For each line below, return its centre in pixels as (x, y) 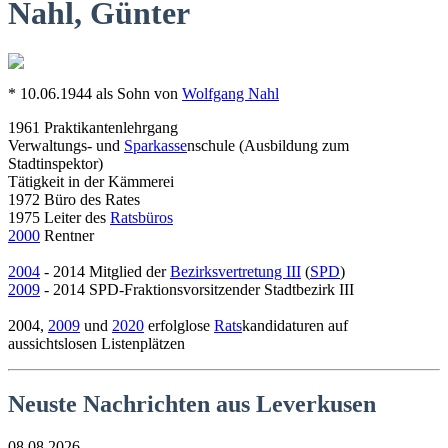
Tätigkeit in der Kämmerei (91, 182)
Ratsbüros (141, 218)
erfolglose (179, 326)
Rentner (67, 236)
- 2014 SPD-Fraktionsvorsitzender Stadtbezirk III (197, 290)
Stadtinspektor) (55, 164)
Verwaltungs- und (66, 146)
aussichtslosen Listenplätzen (96, 344)
